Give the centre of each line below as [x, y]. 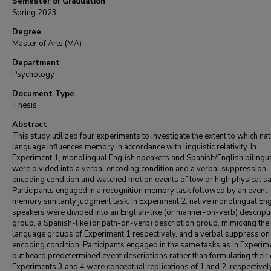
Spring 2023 [34, 13]
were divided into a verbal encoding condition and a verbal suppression [139, 169]
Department [36, 63]
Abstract [30, 125]
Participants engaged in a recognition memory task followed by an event [140, 191]
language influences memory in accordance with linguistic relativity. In [134, 147]
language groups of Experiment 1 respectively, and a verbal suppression [141, 234]
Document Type [43, 94]
